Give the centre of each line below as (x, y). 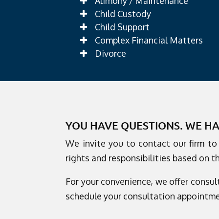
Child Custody (123, 13)
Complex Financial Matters (149, 40)
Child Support (122, 27)
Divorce (111, 53)
